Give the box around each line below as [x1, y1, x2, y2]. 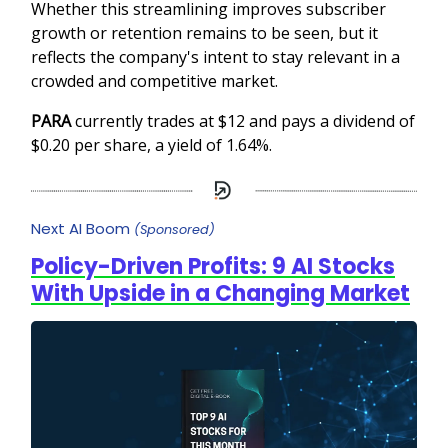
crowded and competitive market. [31, 69, 278, 92]
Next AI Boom [31, 218, 134, 240]
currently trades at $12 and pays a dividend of [71, 109, 415, 132]
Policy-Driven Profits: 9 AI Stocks [31, 251, 395, 283]
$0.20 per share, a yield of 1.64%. [31, 133, 272, 156]
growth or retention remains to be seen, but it [31, 21, 378, 44]
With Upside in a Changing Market [31, 278, 410, 310]
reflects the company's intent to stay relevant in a [31, 45, 400, 68]
